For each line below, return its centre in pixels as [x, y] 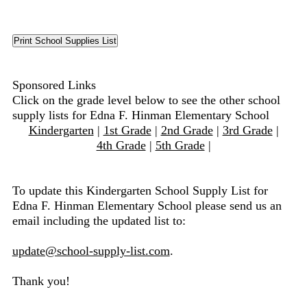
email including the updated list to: [99, 221]
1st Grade [127, 130]
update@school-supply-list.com [91, 251]
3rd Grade [247, 130]
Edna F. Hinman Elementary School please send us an [147, 206]
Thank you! [41, 281]
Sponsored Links [54, 85]
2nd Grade [187, 130]
